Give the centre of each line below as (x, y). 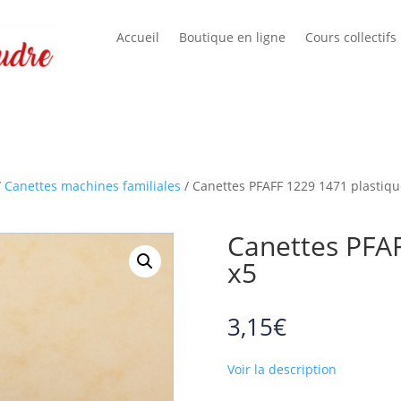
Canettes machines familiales (93, 186)
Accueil (137, 37)
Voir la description (282, 369)
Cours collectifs (350, 37)
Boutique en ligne (232, 37)
